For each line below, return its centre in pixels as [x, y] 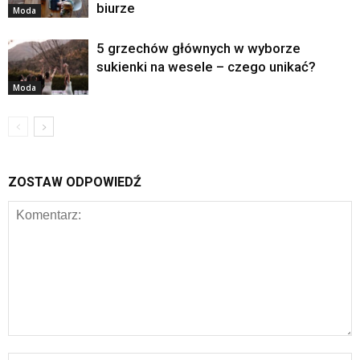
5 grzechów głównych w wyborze [198, 48]
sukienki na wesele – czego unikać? [206, 66]
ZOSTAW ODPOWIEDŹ [75, 182]
